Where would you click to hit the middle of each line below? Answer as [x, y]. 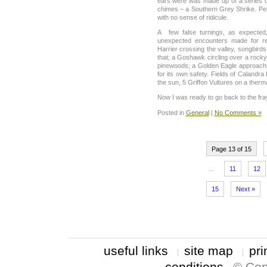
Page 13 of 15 [231, 149]
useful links [136, 250]
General [197, 112]
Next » [245, 189]
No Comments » [238, 112]
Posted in [171, 112]
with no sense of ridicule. [193, 17]
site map [209, 250]
